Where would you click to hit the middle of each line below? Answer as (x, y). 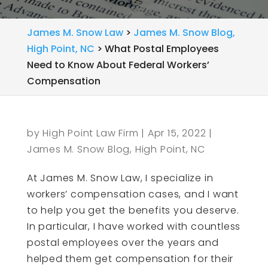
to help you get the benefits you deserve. (133, 210)
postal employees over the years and (123, 243)
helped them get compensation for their (130, 259)
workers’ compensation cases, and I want (133, 194)
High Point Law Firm (91, 133)
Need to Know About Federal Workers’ (118, 65)
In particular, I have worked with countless (134, 226)
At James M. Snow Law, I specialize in (120, 178)
